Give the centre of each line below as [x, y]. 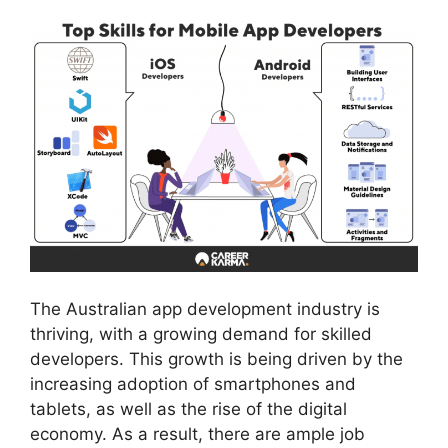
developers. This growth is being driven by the [216, 359]
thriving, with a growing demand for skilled [201, 334]
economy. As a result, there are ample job [197, 434]
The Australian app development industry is [205, 309]
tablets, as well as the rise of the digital [188, 409]
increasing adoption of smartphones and [193, 384]
